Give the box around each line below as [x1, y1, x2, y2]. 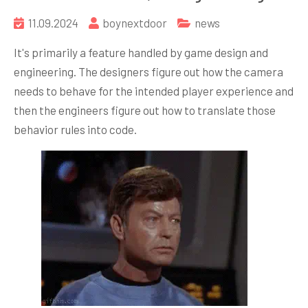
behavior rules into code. [14, 122, 137, 136]
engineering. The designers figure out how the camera [14, 65, 283, 78]
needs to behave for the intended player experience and [14, 84, 294, 98]
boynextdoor [102, 16, 167, 30]
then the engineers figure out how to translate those [14, 103, 276, 117]
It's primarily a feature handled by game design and [14, 45, 268, 59]
